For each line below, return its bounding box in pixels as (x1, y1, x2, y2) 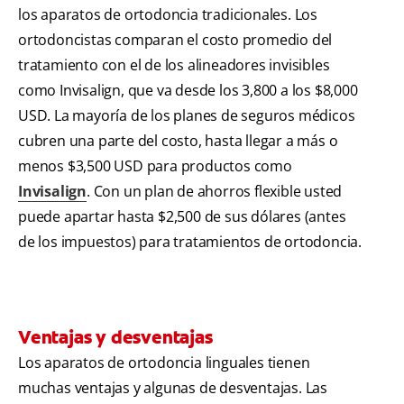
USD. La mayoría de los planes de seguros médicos (18, 105, 355, 125)
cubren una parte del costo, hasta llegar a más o (18, 130, 338, 151)
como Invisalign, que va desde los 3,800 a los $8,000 (18, 79, 358, 100)
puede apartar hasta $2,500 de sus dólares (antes (18, 206, 346, 226)
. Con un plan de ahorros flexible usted (87, 180, 343, 201)
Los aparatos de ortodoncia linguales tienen (18, 352, 310, 372)
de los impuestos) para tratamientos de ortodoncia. (18, 231, 362, 252)
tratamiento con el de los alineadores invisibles (18, 54, 330, 75)
